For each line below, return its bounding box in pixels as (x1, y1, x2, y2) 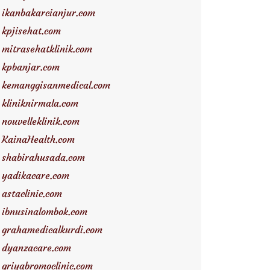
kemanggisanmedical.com (2, 79, 110, 91)
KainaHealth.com (2, 133, 75, 145)
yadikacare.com (2, 169, 69, 181)
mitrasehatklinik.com (2, 43, 92, 55)
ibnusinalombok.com (2, 206, 87, 218)
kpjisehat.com (2, 25, 61, 37)
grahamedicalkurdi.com (2, 224, 102, 236)
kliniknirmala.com (2, 97, 78, 109)
